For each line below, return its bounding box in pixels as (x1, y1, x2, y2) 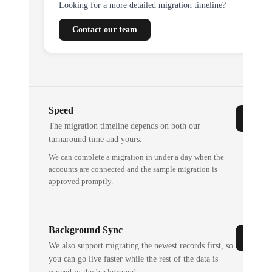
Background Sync (49, 225, 123, 235)
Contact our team (72, 25, 138, 34)
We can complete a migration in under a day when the (49, 152, 225, 161)
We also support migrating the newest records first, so (49, 241, 234, 250)
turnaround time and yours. (49, 135, 143, 144)
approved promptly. (49, 177, 114, 186)
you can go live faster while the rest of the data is (49, 254, 219, 263)
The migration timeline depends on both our (49, 121, 201, 131)
